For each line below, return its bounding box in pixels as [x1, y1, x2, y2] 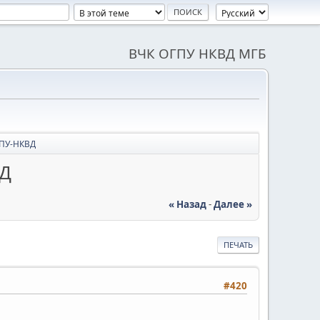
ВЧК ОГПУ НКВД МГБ [129, 44, 266, 62]
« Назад [169, 197, 206, 211]
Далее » [214, 197, 252, 211]
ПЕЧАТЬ [224, 239, 253, 250]
